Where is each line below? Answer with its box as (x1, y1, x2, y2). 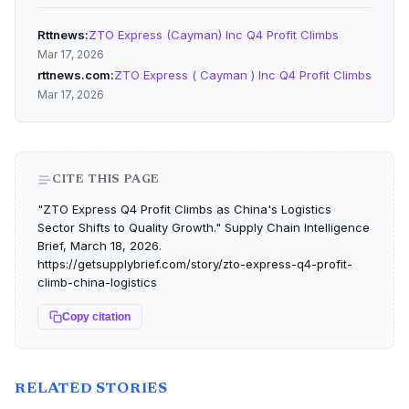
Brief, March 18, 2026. (37, 238, 162, 253)
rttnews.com (37, 68, 110, 82)
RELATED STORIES (15, 382, 168, 396)
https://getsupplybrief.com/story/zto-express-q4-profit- (37, 257, 352, 271)
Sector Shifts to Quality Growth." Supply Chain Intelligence (37, 220, 370, 235)
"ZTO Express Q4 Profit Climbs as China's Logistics (37, 202, 331, 216)
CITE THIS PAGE (52, 173, 161, 185)
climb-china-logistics (37, 275, 157, 289)
